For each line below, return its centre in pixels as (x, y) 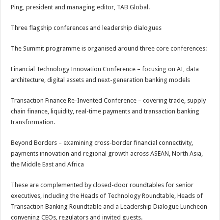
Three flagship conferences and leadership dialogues (86, 28)
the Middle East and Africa (48, 164)
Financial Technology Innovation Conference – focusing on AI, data (105, 69)
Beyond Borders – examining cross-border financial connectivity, (102, 143)
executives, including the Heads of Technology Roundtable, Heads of (107, 196)
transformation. (33, 122)
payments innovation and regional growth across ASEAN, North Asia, (107, 153)
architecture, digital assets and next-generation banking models (101, 80)
